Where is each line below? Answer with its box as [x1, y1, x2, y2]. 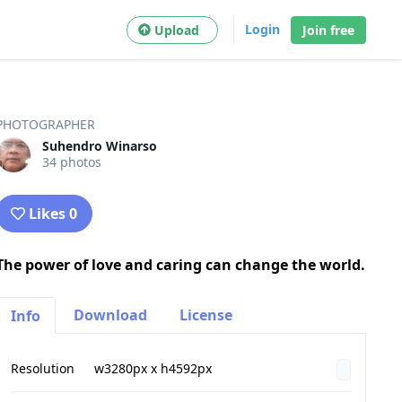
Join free [302, 21, 354, 39]
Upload [154, 21, 206, 39]
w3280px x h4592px [93, 360, 212, 377]
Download [73, 305, 147, 325]
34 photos [41, 153, 101, 170]
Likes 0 [28, 204, 77, 223]
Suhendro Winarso [41, 136, 157, 154]
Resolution [10, 360, 74, 377]
